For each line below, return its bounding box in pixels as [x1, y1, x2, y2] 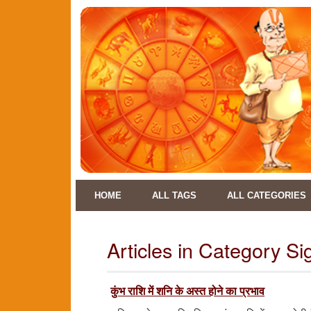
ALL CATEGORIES [227, 190, 306, 201]
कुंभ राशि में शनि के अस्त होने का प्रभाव [110, 282, 264, 299]
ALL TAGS [152, 190, 196, 201]
